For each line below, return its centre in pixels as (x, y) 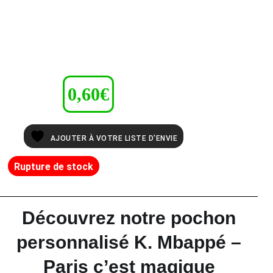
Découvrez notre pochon (129, 218)
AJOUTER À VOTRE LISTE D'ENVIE (114, 138)
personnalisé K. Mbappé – (129, 242)
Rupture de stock (54, 166)
